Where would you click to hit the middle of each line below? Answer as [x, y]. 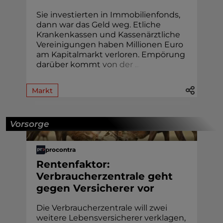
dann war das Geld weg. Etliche [98, 24]
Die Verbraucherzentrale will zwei [102, 208]
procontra [60, 150]
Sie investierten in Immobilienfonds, [108, 14]
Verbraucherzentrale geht [104, 176]
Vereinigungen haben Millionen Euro [110, 44]
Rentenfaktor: [73, 164]
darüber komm [66, 64]
